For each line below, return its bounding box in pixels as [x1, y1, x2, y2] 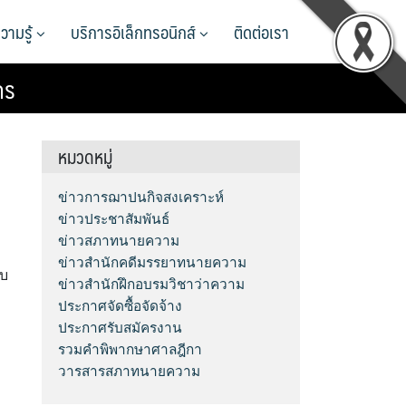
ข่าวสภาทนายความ [58, 233, 180, 248]
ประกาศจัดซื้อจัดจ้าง [58, 298, 183, 314]
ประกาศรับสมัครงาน [58, 320, 183, 335]
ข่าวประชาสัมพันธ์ [58, 211, 170, 227]
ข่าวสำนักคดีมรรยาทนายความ [58, 255, 247, 270]
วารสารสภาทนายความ [58, 363, 201, 379]
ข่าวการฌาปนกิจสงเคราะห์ [58, 189, 225, 205]
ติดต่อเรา [234, 17, 289, 46]
